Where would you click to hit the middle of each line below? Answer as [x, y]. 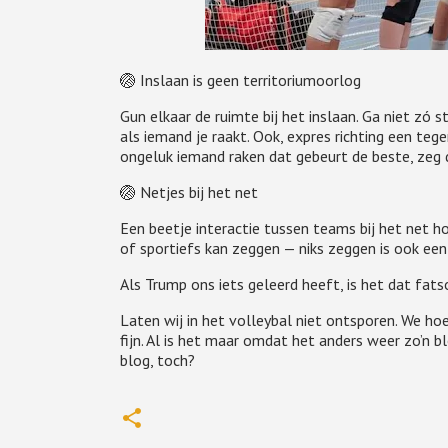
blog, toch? [157, 360]
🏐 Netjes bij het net [188, 192]
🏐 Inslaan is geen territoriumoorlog [240, 80]
